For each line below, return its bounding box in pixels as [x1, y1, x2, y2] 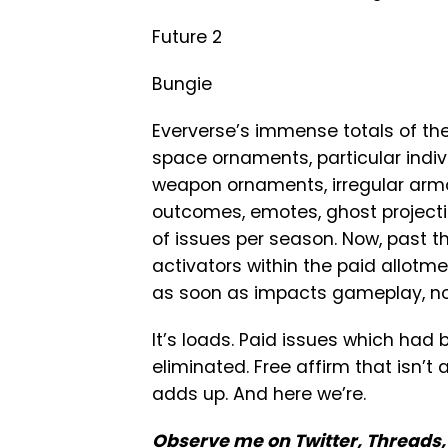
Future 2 [152, 25, 222, 50]
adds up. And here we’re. [152, 382, 366, 407]
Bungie [152, 72, 212, 97]
